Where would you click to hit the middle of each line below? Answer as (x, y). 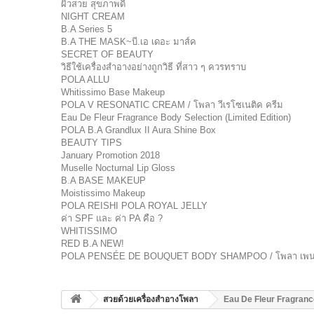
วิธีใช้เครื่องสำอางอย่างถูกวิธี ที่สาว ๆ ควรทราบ (153, 67)
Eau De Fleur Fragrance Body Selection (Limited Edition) (176, 117)
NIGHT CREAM (93, 16)
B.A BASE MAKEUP (103, 180)
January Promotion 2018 (110, 155)
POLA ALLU (85, 80)
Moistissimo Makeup (103, 193)
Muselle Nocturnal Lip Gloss (118, 168)
